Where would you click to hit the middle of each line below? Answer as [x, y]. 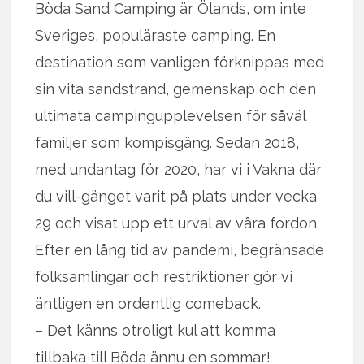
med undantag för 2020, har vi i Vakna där [179, 170]
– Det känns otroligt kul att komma [156, 331]
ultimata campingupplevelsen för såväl [171, 116]
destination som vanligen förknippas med [180, 63]
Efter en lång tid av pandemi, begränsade [180, 250]
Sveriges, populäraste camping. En [156, 36]
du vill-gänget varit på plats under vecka [176, 197]
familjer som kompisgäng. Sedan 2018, [167, 143]
